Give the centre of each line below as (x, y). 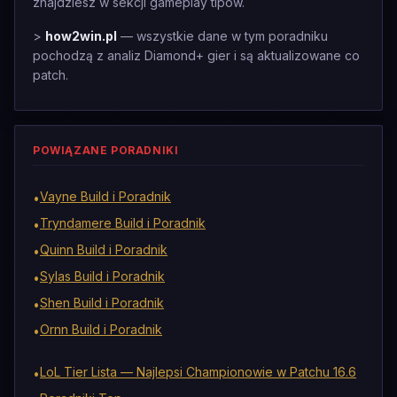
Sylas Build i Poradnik (102, 276)
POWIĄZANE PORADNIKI (106, 150)
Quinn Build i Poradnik (104, 249)
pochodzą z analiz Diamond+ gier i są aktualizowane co (196, 55)
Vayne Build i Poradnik (105, 196)
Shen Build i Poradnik (102, 303)
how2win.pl (81, 36)
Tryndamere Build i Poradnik (123, 223)
